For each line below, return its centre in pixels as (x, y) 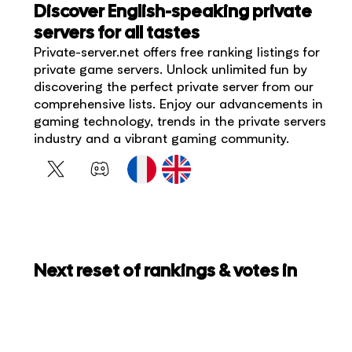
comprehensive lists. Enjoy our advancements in (179, 104)
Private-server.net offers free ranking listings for (177, 52)
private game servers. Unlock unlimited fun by (171, 69)
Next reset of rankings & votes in (166, 270)
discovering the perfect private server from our (174, 86)
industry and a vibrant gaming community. (162, 138)
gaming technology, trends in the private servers (180, 121)
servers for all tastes (117, 33)
